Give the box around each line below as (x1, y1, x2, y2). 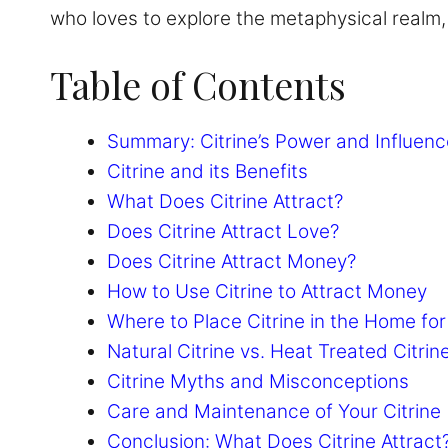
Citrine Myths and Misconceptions (107, 369, 409, 393)
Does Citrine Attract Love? (107, 219, 339, 243)
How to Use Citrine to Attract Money (107, 279, 427, 303)
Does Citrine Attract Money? (107, 249, 356, 273)
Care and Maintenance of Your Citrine (107, 399, 441, 423)
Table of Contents (50, 59, 346, 109)
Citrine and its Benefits (107, 159, 308, 183)
